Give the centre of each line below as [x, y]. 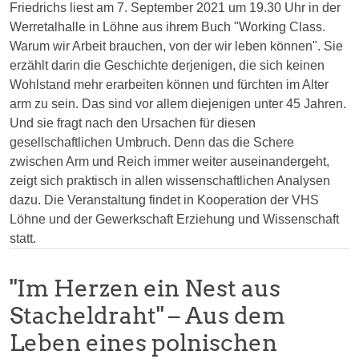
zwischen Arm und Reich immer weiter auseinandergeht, [169, 162]
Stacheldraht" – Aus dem [147, 316]
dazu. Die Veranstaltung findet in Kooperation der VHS [164, 200]
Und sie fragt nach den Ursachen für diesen [133, 123]
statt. [23, 239]
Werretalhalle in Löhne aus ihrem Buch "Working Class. [167, 27]
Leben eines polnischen [143, 343]
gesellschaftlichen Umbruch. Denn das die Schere [152, 143]
